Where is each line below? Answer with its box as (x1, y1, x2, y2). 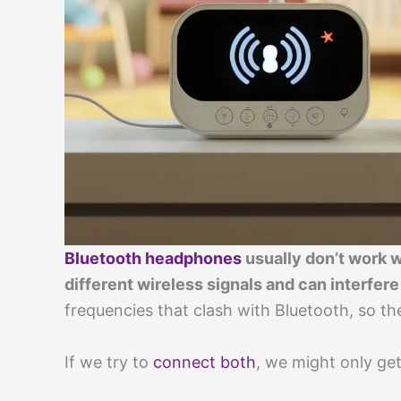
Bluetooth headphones (64, 248, 242, 268)
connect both (153, 352, 256, 371)
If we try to (64, 352, 153, 371)
